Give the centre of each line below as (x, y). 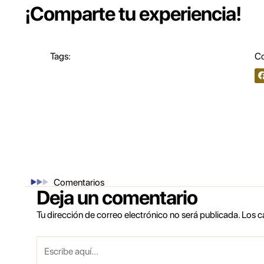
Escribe (52, 243)
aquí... (49, 257)
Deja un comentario (117, 198)
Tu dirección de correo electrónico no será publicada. (138, 215)
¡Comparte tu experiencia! (133, 14)
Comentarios (79, 183)
